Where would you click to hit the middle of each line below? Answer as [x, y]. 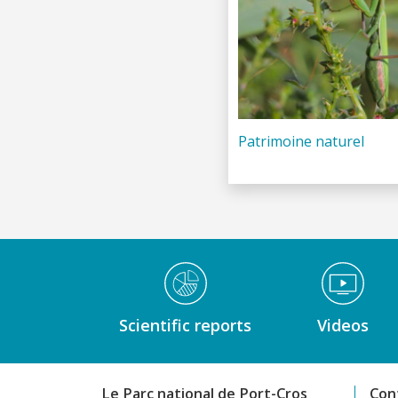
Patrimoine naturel [301, 141]
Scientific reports [185, 325]
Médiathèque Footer [159, 269]
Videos [342, 325]
